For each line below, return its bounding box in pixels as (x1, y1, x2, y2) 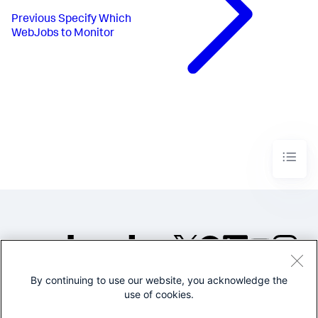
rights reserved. (200, 289, 270, 300)
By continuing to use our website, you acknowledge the (31, 274, 287, 286)
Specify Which (58, 13, 131, 26)
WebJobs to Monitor (11, 28, 114, 40)
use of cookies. (124, 288, 194, 300)
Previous (11, 13, 56, 26)
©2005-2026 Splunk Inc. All (175, 277, 297, 287)
